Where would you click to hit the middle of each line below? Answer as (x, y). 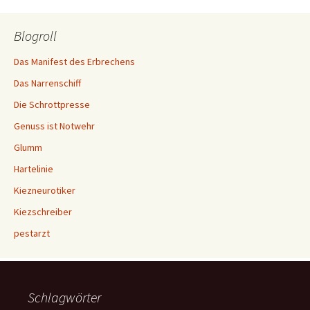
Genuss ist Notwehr (54, 126)
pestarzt (32, 233)
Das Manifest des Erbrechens (74, 62)
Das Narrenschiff (47, 83)
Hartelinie (34, 169)
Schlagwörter (64, 297)
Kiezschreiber (43, 212)
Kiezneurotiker (45, 190)
